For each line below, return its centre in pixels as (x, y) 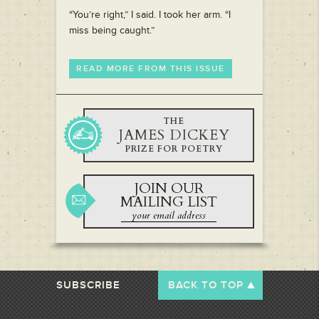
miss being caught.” (112, 31)
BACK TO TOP (206, 286)
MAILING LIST (169, 202)
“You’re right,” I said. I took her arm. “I (150, 15)
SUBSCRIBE (88, 286)
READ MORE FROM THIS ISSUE (151, 69)
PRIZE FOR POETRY (174, 149)
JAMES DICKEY (174, 135)
